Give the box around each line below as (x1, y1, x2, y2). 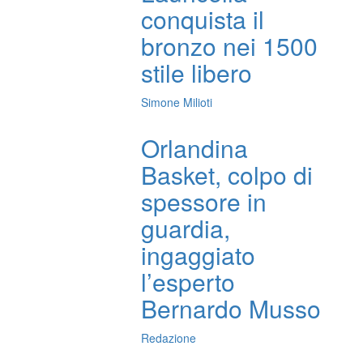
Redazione (141, 330, 197, 347)
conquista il (141, 2, 265, 37)
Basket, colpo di (141, 157, 314, 193)
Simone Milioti (141, 94, 213, 111)
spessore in (141, 184, 267, 220)
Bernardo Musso (141, 291, 322, 327)
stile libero (141, 55, 253, 91)
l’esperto (141, 264, 236, 300)
